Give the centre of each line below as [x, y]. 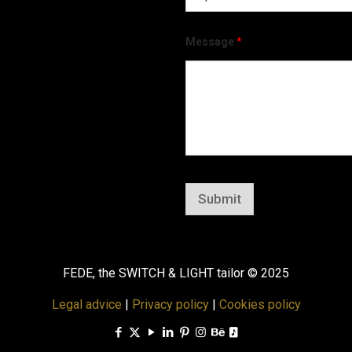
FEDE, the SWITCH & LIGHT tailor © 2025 [176, 273]
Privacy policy [170, 304]
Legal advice [86, 304]
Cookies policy [260, 304]
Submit [220, 198]
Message [211, 42]
